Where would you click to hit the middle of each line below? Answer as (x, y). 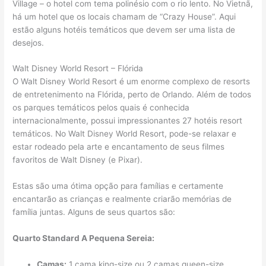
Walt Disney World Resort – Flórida (78, 69)
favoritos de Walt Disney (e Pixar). (78, 160)
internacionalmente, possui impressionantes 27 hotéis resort (128, 121)
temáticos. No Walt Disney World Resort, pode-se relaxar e (125, 134)
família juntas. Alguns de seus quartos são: (94, 212)
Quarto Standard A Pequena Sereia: (84, 238)
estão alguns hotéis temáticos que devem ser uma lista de (124, 29)
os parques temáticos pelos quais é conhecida (101, 108)
